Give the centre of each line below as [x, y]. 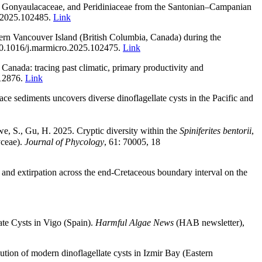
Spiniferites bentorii [216, 131]
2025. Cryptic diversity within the [116, 131]
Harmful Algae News [135, 222]
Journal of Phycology [64, 142]
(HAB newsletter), [209, 222]
